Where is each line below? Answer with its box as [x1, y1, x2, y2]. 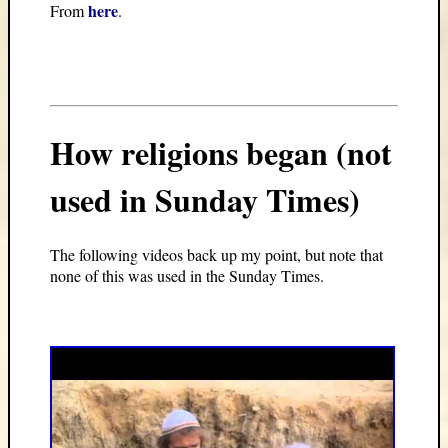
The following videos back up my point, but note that [50, 244, 383, 266]
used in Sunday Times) [50, 175, 360, 223]
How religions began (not [50, 128, 392, 176]
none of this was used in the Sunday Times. [50, 265, 324, 287]
